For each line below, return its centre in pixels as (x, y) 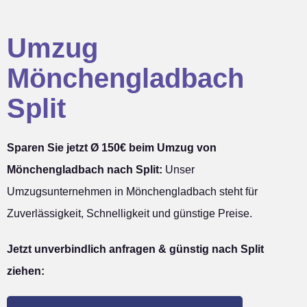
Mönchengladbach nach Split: (85, 169)
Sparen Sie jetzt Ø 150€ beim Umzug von (112, 147)
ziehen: (26, 271)
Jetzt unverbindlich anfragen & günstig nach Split (135, 249)
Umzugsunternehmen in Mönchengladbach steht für (132, 191)
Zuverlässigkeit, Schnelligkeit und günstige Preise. (130, 213)
